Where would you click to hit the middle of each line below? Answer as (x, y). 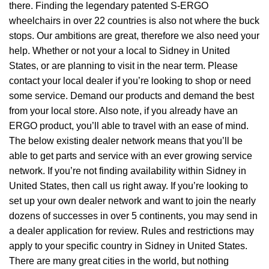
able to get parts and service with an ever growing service (131, 156)
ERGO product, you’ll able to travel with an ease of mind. (129, 125)
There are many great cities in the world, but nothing (119, 261)
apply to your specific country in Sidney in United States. (128, 246)
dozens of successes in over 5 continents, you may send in (133, 216)
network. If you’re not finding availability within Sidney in (128, 171)
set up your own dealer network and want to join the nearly (132, 201)
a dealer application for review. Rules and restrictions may (131, 231)
